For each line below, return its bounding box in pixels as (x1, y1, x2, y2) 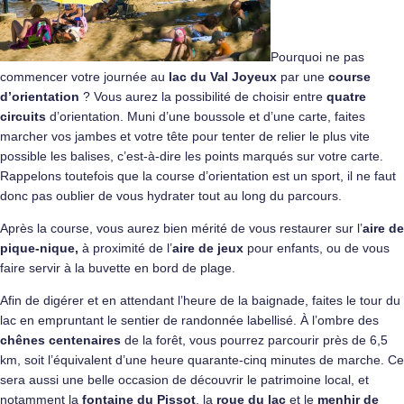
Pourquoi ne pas (271, 49, 364, 64)
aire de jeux (172, 240, 243, 255)
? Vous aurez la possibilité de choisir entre (79, 88, 326, 104)
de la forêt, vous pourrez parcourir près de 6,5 (121, 332, 388, 347)
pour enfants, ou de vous (243, 240, 390, 255)
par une (277, 69, 328, 84)
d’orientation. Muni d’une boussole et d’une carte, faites (46, 108, 365, 124)
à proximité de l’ (78, 240, 172, 255)
